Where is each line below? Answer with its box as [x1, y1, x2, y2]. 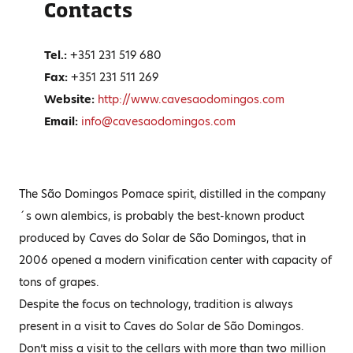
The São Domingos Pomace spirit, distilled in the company [19, 186, 326, 202]
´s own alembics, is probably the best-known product [19, 208, 304, 224]
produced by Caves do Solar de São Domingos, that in [19, 230, 306, 246]
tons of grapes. [19, 274, 99, 290]
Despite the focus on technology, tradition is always [19, 296, 293, 312]
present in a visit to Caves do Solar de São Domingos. [19, 318, 304, 334]
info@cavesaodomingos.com [78, 113, 236, 129]
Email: [44, 113, 79, 129]
